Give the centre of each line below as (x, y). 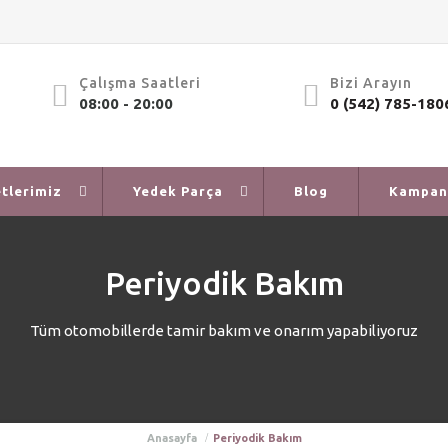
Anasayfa (171, 438)
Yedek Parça (178, 191)
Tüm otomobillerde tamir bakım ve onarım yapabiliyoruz (224, 330)
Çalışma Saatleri (140, 83)
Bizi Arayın (370, 83)
